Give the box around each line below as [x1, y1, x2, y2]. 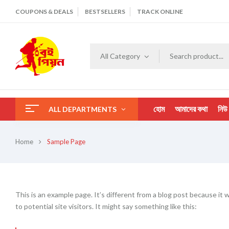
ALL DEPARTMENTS [49, 104, 117, 113]
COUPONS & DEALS [15, 8, 73, 15]
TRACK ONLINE [137, 8, 183, 15]
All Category [100, 51, 141, 60]
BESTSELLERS [85, 8, 125, 15]
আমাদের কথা [175, 104, 208, 114]
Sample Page [47, 137, 85, 146]
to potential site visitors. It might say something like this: [15, 201, 197, 211]
